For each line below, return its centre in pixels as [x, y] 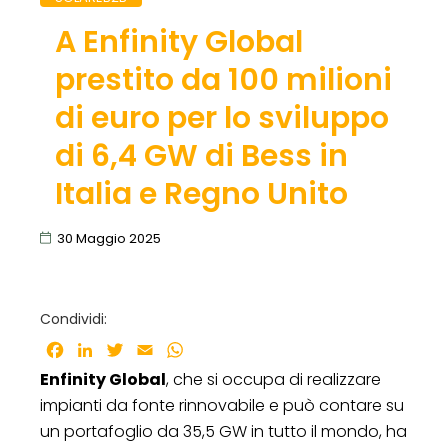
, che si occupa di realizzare [273, 379]
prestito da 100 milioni [223, 79]
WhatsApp [228, 349]
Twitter [154, 349]
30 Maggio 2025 [109, 238]
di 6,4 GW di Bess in [201, 155]
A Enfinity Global [178, 41]
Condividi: [73, 318]
